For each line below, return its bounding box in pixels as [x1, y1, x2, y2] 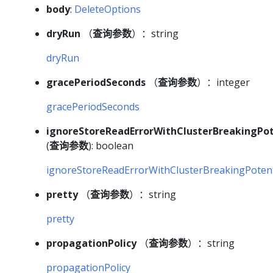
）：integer [197, 76, 250, 90]
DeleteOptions [74, 2, 141, 16]
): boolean [88, 139, 133, 153]
